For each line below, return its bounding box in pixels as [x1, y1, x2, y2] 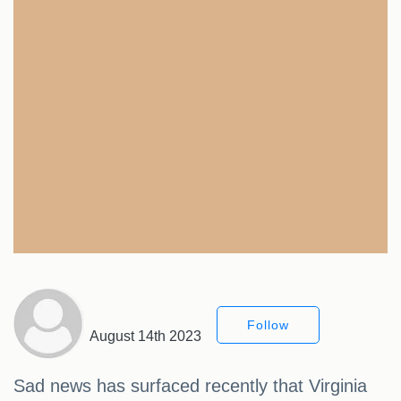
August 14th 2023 [90, 328, 201, 345]
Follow [247, 318, 289, 333]
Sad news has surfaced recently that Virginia [13, 376, 367, 397]
